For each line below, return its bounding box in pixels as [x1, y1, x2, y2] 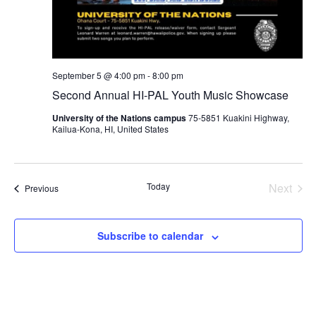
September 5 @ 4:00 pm [51, 69, 145, 82]
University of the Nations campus [51, 111, 188, 125]
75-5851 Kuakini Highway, [188, 111, 289, 124]
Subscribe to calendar [97, 229, 203, 243]
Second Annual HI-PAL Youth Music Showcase [51, 87, 288, 104]
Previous [24, 182, 59, 195]
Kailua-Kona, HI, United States [51, 123, 169, 135]
